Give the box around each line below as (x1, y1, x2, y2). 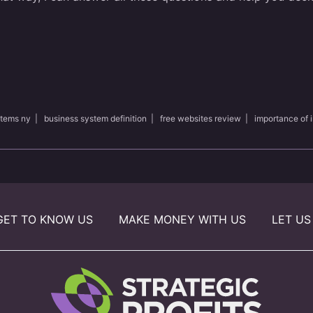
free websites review (160, 113, 241, 124)
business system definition (44, 113, 147, 124)
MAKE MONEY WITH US (118, 212, 246, 226)
